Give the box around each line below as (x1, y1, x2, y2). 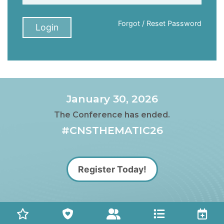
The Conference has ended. (53, 110, 170, 120)
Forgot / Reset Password (118, 19, 201, 28)
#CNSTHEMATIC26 (61, 124, 163, 137)
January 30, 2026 (66, 92, 158, 105)
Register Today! (77, 164, 146, 175)
